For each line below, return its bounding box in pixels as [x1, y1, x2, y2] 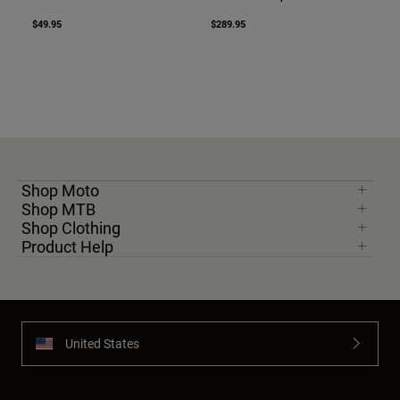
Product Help [21, 235, 113, 257]
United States [65, 335, 139, 353]
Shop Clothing [21, 216, 121, 238]
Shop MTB [21, 197, 96, 220]
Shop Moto [21, 179, 99, 201]
